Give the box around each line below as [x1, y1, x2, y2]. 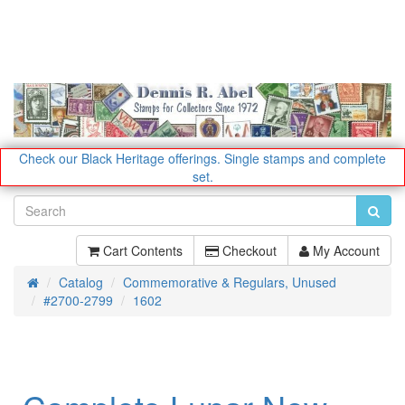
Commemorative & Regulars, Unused [123, 272, 336, 291]
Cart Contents [99, 240, 183, 259]
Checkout [219, 240, 277, 259]
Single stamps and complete [224, 148, 386, 167]
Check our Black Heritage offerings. [19, 148, 221, 167]
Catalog [59, 272, 103, 291]
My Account [309, 240, 380, 259]
